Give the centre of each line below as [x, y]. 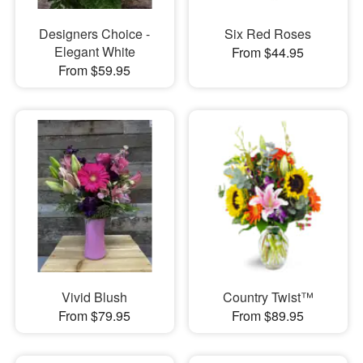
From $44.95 [268, 52]
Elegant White [94, 51]
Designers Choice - [95, 33]
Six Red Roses [268, 33]
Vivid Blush [95, 297]
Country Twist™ [268, 297]
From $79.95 [95, 316]
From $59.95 [95, 70]
